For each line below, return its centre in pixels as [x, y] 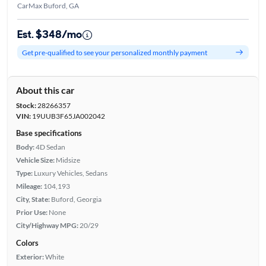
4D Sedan [50, 147]
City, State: [33, 199]
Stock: [26, 106]
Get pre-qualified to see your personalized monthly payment [114, 52]
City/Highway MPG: [47, 226]
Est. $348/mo [49, 35]
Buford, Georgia [76, 199]
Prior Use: [31, 213]
